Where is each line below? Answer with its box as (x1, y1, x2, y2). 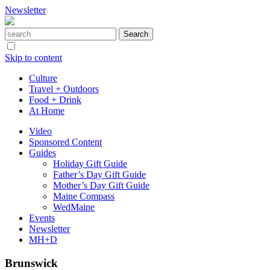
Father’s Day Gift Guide (53, 169, 146, 180)
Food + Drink (29, 95, 81, 105)
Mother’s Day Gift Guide (53, 180, 149, 190)
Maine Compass (53, 191, 115, 201)
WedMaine (53, 202, 95, 212)
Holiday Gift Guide (53, 159, 127, 169)
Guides (29, 148, 56, 158)
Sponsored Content (29, 137, 102, 147)
